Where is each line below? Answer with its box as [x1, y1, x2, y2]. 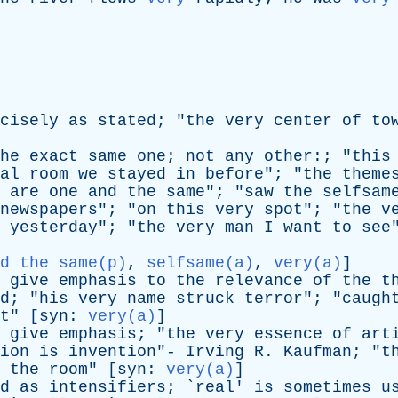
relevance [215, 272, 303, 290]
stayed [107, 165, 166, 183]
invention [68, 343, 156, 361]
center [274, 112, 332, 130]
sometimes [283, 378, 371, 396]
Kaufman [283, 343, 352, 361]
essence [254, 325, 322, 343]
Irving [186, 343, 244, 361]
